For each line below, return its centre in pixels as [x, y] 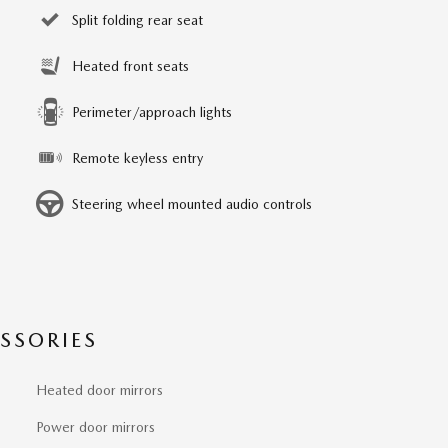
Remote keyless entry [137, 157]
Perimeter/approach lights [152, 111]
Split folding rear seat [137, 19]
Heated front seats [130, 65]
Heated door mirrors [99, 389]
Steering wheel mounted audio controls [192, 203]
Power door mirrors [95, 426]
